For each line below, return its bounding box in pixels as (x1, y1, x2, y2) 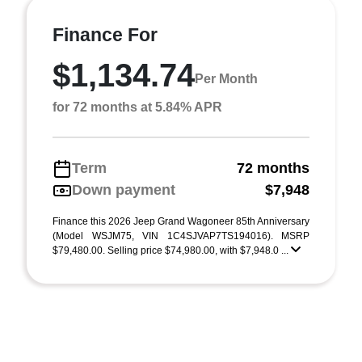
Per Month (195, 71, 258, 86)
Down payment (72, 182, 175, 198)
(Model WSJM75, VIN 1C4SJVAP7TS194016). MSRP (53, 230, 309, 242)
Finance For (53, 24, 158, 45)
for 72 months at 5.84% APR (53, 100, 222, 114)
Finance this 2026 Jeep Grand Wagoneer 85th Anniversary (53, 216, 309, 227)
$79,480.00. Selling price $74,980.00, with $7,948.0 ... (53, 245, 291, 256)
